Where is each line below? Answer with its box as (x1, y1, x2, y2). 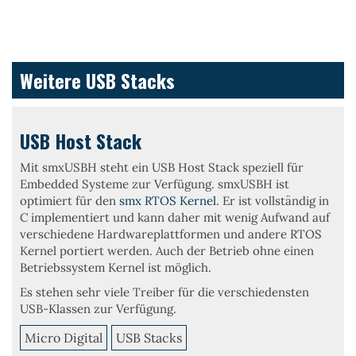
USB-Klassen (20, 301, 91, 316)
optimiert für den (20, 193, 119, 208)
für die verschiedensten (175, 284, 309, 300)
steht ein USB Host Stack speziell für (100, 160, 304, 175)
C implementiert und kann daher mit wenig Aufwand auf (20, 210, 330, 225)
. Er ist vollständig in (216, 193, 329, 208)
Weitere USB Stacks (20, 66, 175, 95)
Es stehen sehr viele (20, 284, 133, 300)
